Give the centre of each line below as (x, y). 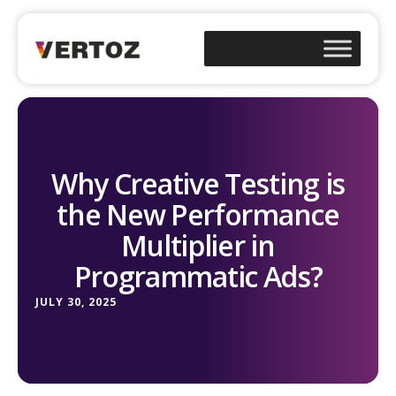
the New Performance (198, 214)
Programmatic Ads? (198, 276)
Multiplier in (198, 245)
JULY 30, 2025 (76, 302)
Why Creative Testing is (198, 183)
